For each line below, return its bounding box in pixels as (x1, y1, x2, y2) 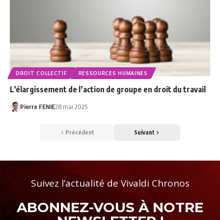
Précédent (65, 129, 94, 137)
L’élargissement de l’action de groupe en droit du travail (10, 84, 206, 95)
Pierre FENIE (20, 103, 55, 111)
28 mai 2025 (55, 103, 87, 111)
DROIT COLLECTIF (16, 70, 67, 77)
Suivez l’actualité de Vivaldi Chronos (30, 177, 190, 190)
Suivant (134, 129, 155, 137)
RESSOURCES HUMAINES (78, 70, 148, 77)
